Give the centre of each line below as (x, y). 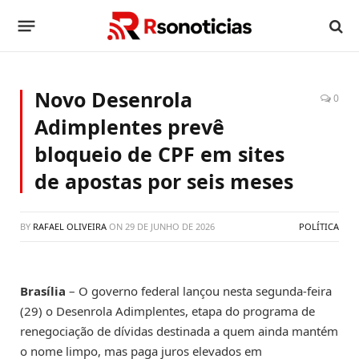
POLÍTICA (319, 226)
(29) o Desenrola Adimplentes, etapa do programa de (167, 311)
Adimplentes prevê (129, 127)
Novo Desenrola (113, 99)
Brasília (43, 291)
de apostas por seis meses (164, 181)
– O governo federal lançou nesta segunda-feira (199, 291)
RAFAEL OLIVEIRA (70, 226)
